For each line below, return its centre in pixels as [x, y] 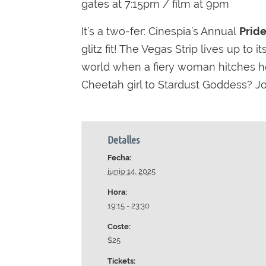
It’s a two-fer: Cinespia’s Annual [160, 31]
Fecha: [119, 158]
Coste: [119, 227]
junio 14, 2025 [131, 171]
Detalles [123, 140]
